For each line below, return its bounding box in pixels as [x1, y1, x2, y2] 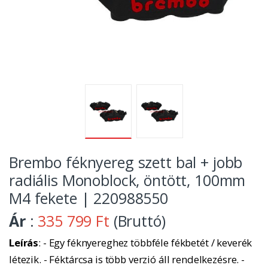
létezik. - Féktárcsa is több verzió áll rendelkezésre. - [9, 252, 245, 267]
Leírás [9, 236, 39, 250]
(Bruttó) [109, 211, 166, 232]
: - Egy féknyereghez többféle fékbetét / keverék [38, 236, 252, 250]
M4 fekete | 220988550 [9, 188, 168, 209]
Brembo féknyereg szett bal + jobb [9, 152, 243, 173]
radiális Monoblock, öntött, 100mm [9, 170, 246, 191]
